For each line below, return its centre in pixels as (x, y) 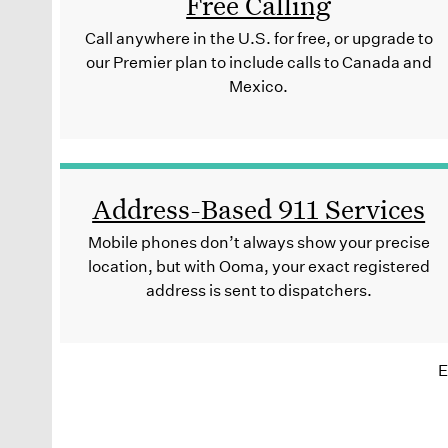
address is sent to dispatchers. (258, 290)
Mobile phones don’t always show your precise (258, 242)
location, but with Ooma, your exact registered (258, 266)
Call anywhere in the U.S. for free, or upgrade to (258, 38)
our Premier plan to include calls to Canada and (258, 62)
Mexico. (259, 86)
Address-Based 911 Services (259, 207)
